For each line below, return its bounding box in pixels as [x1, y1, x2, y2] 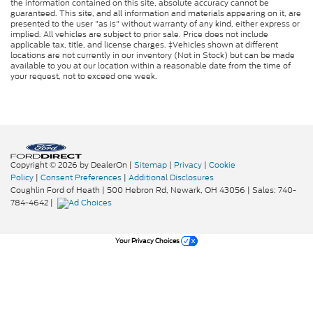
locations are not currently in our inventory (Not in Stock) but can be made [10, 50, 295, 61]
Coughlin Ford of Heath [10, 184, 100, 196]
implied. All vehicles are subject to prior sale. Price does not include [10, 29, 268, 40]
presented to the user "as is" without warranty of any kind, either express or [10, 18, 300, 29]
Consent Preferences [41, 172, 122, 183]
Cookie [209, 159, 235, 170]
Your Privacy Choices [115, 235, 181, 245]
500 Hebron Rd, [105, 184, 168, 196]
